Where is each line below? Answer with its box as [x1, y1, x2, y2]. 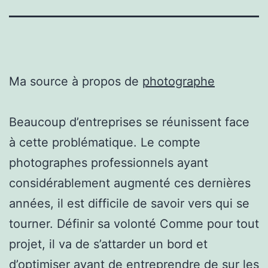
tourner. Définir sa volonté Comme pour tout [9, 216, 259, 231]
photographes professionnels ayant [9, 155, 208, 170]
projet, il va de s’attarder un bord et [9, 236, 208, 251]
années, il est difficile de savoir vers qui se [9, 196, 249, 211]
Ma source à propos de [9, 74, 142, 89]
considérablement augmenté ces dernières [9, 175, 251, 190]
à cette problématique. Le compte [9, 135, 200, 150]
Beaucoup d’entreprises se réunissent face [9, 114, 249, 129]
